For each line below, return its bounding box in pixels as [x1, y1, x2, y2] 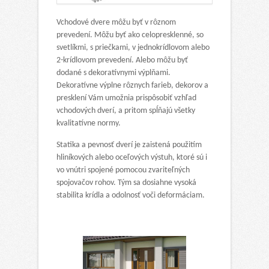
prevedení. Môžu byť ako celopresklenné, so [56, 30, 204, 40]
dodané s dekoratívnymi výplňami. [56, 68, 171, 77]
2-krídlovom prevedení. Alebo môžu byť [56, 55, 188, 65]
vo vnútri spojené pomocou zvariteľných [56, 165, 190, 175]
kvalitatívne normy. [56, 118, 121, 128]
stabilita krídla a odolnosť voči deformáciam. [56, 190, 205, 200]
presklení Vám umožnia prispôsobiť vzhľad [56, 93, 196, 103]
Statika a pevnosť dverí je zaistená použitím [56, 140, 202, 150]
